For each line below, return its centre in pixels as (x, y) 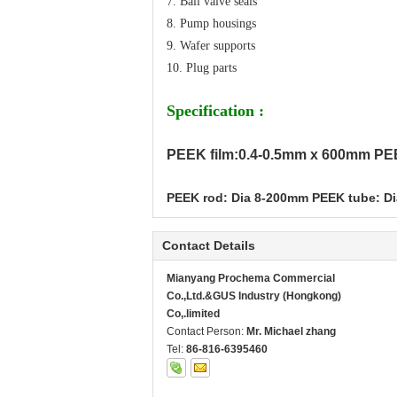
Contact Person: (206, 332)
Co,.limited (193, 314)
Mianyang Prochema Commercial (251, 279)
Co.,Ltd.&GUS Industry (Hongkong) (254, 296)
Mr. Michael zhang (291, 332)
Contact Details (209, 246)
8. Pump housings (211, 24)
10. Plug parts (202, 68)
